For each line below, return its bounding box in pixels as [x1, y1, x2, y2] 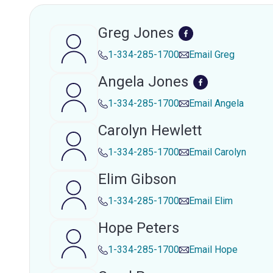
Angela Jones [98, 73, 188, 90]
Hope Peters [98, 219, 179, 236]
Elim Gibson [98, 171, 177, 188]
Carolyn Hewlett [98, 122, 202, 139]
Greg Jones [98, 24, 174, 41]
